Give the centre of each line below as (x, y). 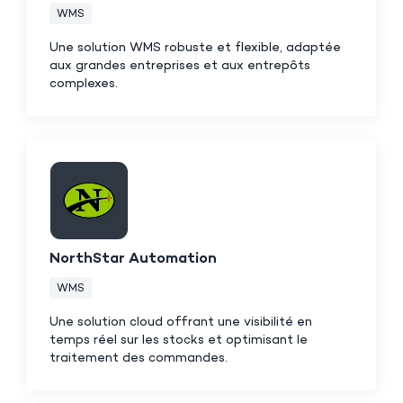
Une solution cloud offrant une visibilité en (181, 322)
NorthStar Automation (133, 259)
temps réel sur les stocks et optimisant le (179, 340)
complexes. (84, 84)
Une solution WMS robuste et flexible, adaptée (195, 48)
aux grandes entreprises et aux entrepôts (180, 66)
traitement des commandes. (139, 358)
